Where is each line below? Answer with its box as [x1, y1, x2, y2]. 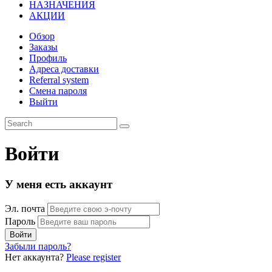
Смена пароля [29, 85, 87, 96]
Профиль [29, 52, 67, 63]
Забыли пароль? [5, 241, 71, 252]
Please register [66, 252, 121, 263]
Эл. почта [5, 203, 45, 214]
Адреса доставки [29, 63, 99, 74]
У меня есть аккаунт [5, 178, 112, 191]
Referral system [29, 74, 89, 85]
